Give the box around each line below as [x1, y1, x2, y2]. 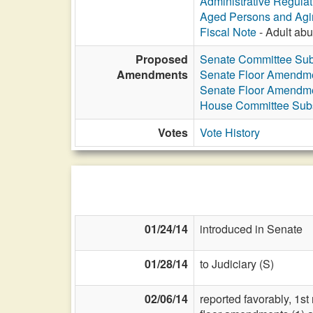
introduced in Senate [200, 221, 303, 237]
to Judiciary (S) [200, 256, 274, 272]
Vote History [200, 124, 260, 140]
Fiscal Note [200, 24, 256, 40]
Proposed [136, 51, 188, 67]
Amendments [117, 66, 188, 82]
